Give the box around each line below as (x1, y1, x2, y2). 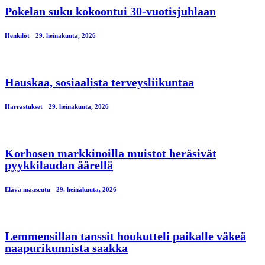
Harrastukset (5, 102, 43, 110)
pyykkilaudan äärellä (5, 158, 113, 172)
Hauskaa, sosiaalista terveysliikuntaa (5, 75, 194, 89)
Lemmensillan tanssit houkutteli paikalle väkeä (5, 229, 246, 243)
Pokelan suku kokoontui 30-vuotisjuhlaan (5, 4, 216, 18)
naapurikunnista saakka (5, 241, 128, 254)
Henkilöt (5, 31, 30, 39)
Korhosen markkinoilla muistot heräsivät (5, 146, 216, 160)
